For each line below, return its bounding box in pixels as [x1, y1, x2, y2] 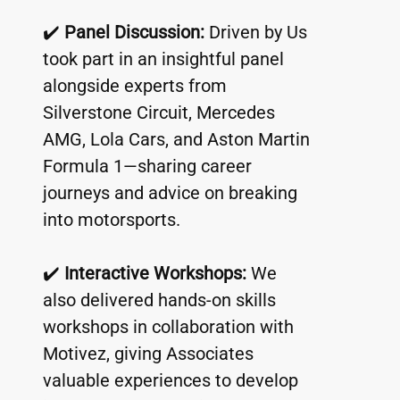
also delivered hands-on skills [42, 289, 280, 312]
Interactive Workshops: [63, 262, 246, 285]
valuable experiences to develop [42, 370, 303, 392]
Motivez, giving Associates [42, 343, 258, 365]
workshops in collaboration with [42, 316, 298, 338]
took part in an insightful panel [42, 48, 288, 71]
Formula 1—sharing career [42, 155, 256, 178]
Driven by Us [204, 21, 312, 44]
